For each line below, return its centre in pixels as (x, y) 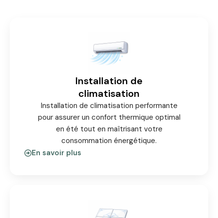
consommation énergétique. (109, 141)
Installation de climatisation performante (109, 106)
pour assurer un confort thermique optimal (109, 117)
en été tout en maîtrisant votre (109, 129)
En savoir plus (56, 153)
